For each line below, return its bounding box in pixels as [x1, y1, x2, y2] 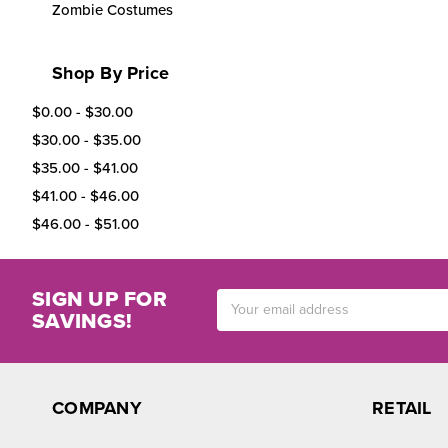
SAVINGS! [32, 308, 132, 334]
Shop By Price [52, 61, 170, 84]
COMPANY [52, 396, 142, 419]
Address [217, 311, 269, 329]
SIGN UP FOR [32, 286, 167, 312]
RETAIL [372, 396, 432, 419]
